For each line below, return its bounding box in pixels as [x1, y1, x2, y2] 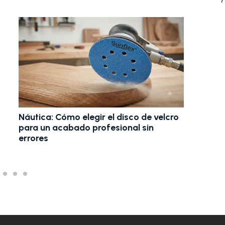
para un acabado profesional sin [19, 122, 154, 133]
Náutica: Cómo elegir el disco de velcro [19, 111, 179, 123]
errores [19, 132, 48, 144]
